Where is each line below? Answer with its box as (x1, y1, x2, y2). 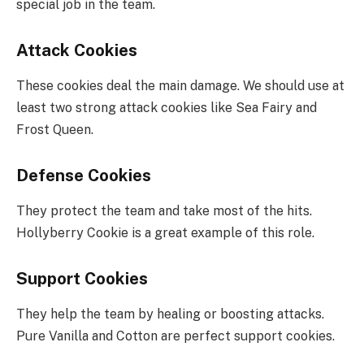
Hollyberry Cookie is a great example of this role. (16, 224, 314, 240)
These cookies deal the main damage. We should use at (16, 77, 344, 93)
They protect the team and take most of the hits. (16, 202, 312, 219)
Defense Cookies (16, 165, 151, 185)
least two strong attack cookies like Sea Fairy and (16, 99, 317, 115)
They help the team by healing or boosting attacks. (16, 305, 324, 322)
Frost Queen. (16, 121, 93, 137)
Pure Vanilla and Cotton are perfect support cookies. (16, 327, 335, 344)
